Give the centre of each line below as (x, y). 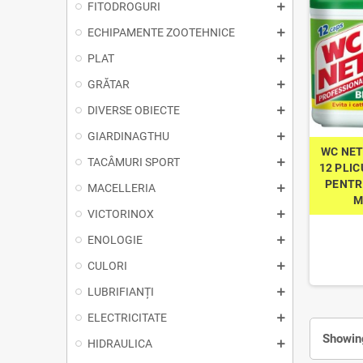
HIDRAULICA (120, 344)
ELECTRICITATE (127, 318)
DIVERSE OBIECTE (134, 111)
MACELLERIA (122, 188)
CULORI (107, 266)
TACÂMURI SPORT (134, 162)
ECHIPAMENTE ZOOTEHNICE (161, 33)
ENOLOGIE (115, 240)
